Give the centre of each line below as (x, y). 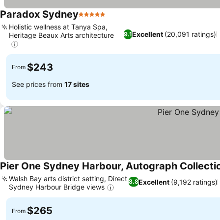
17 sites (77, 84)
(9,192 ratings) (194, 182)
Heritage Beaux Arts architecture (61, 35)
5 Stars (91, 19)
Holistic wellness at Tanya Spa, (58, 27)
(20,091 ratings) (190, 34)
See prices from (38, 84)
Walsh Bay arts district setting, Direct (68, 178)
